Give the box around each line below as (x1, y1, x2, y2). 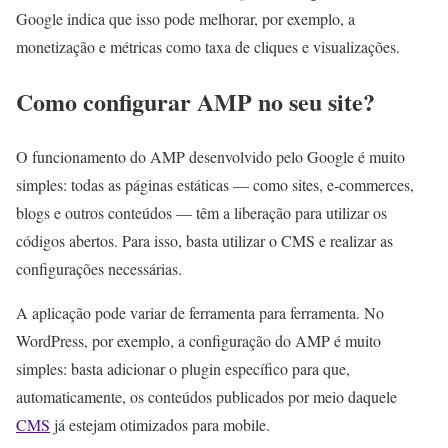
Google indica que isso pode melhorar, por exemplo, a (16, 7, 355, 29)
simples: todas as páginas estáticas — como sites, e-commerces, (16, 173, 414, 195)
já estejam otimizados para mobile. (50, 413, 270, 435)
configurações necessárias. (16, 257, 182, 279)
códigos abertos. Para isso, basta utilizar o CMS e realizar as (16, 229, 393, 251)
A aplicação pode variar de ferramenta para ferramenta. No (16, 301, 384, 323)
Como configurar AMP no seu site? (16, 83, 375, 119)
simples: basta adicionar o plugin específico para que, (16, 357, 350, 379)
